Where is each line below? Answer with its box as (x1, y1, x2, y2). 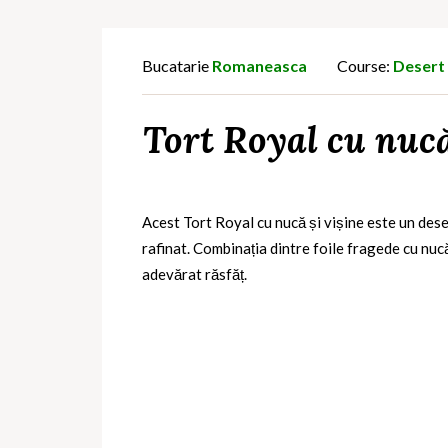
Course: (337, 55, 390, 75)
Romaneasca (212, 55, 307, 75)
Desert (393, 55, 445, 75)
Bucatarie (142, 55, 212, 75)
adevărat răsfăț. (142, 264, 247, 283)
